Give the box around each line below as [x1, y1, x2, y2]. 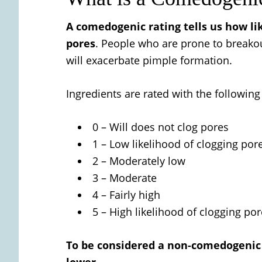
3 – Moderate [92, 170, 157, 185]
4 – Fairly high [92, 187, 160, 202]
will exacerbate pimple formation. [66, 53, 232, 67]
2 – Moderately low [92, 153, 185, 168]
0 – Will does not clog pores [92, 119, 229, 134]
